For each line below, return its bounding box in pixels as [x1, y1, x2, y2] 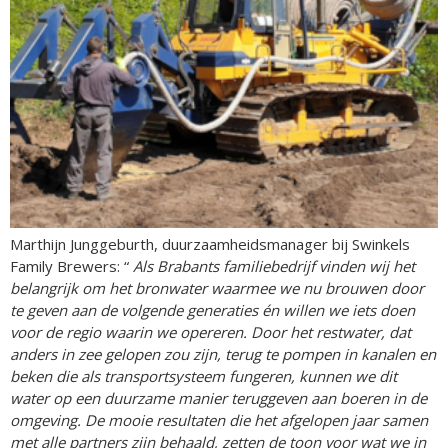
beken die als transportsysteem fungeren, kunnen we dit [10, 365, 397, 386]
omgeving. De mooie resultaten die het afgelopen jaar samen [10, 409, 428, 430]
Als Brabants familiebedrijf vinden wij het [129, 255, 415, 276]
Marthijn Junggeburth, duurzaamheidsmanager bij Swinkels [10, 233, 410, 254]
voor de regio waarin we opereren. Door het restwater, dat [10, 321, 411, 342]
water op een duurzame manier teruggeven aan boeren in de [10, 387, 427, 408]
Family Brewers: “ [10, 255, 129, 276]
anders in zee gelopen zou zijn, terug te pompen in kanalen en [10, 343, 436, 364]
